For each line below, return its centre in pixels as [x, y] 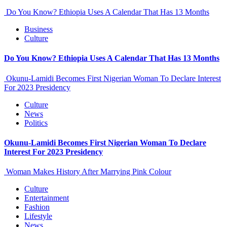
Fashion [37, 207]
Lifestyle [38, 216]
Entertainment [47, 198]
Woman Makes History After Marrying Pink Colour [88, 172]
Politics [36, 123]
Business [39, 29]
